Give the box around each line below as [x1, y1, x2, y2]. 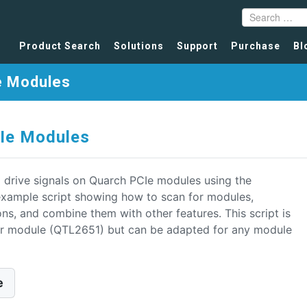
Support [177, 40, 218, 52]
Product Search [19, 40, 101, 52]
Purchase [231, 40, 280, 52]
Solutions [114, 40, 164, 52]
